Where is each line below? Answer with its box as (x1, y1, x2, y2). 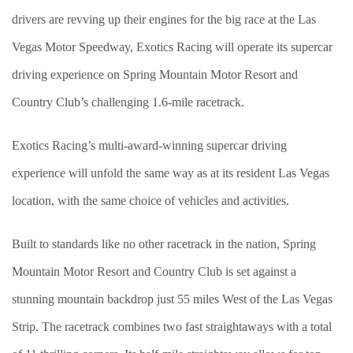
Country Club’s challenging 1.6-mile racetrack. (12, 95, 244, 109)
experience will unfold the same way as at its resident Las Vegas (12, 166, 329, 180)
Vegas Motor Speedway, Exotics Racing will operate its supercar (12, 40, 333, 54)
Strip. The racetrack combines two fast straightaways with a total (12, 320, 332, 333)
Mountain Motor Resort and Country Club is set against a (12, 265, 296, 278)
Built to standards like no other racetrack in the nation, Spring (12, 237, 316, 251)
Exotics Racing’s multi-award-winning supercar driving (12, 139, 287, 152)
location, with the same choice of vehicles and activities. (12, 194, 289, 207)
